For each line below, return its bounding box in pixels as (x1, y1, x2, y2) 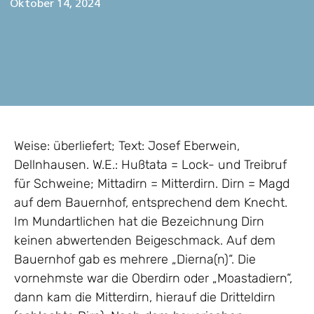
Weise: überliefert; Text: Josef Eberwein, (14, 138, 240, 154)
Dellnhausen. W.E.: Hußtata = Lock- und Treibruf (14, 157, 287, 173)
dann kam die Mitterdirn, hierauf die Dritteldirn (14, 289, 275, 306)
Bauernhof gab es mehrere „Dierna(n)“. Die (14, 252, 256, 268)
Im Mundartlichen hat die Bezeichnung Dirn (14, 214, 264, 230)
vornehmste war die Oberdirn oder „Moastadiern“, (14, 271, 292, 287)
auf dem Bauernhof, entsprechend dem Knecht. (14, 195, 287, 211)
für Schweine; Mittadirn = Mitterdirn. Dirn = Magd (14, 176, 289, 192)
